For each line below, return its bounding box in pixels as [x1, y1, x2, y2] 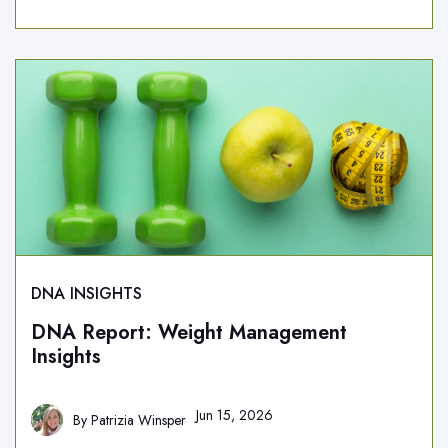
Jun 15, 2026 [196, 405, 273, 425]
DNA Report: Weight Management [31, 318, 347, 347]
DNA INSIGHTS [31, 282, 142, 305]
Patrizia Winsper [91, 410, 186, 430]
